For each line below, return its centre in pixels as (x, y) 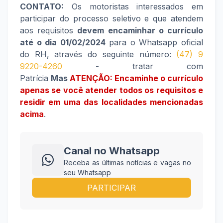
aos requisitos (49, 30)
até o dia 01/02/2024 (63, 42)
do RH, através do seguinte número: (98, 54)
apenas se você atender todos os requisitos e (111, 90)
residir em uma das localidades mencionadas (111, 102)
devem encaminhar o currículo (140, 30)
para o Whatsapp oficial (154, 42)
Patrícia (35, 78)
